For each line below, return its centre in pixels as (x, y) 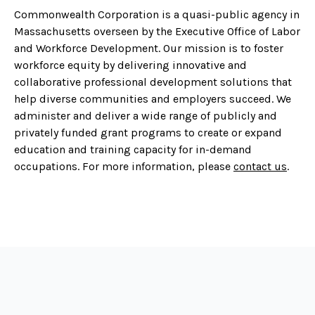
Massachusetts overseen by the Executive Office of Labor (157, 32)
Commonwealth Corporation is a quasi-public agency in (157, 15)
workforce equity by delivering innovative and (130, 65)
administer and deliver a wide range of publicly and (146, 116)
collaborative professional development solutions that (153, 82)
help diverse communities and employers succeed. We (153, 99)
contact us (260, 167)
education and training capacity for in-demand (133, 150)
